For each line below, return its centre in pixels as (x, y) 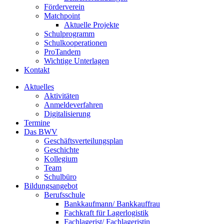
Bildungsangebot (51, 186)
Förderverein (64, 7)
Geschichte (61, 150)
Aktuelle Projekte (91, 25)
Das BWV (41, 132)
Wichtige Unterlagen (76, 61)
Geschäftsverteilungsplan (83, 141)
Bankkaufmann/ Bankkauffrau (112, 204)
